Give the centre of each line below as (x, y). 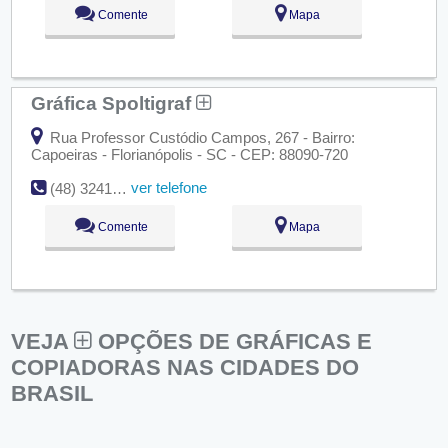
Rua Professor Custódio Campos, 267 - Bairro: (200, 138)
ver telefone (168, 188)
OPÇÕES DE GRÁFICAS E (232, 342)
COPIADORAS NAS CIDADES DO (185, 368)
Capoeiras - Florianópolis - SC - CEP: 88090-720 (189, 155)
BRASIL (52, 394)
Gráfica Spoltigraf (113, 102)
